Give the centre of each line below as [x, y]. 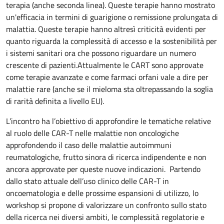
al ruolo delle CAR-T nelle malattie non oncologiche [92, 133]
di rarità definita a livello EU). [57, 101]
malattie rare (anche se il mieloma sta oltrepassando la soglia [109, 89]
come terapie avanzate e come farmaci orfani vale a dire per [107, 77]
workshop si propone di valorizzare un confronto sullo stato [106, 205]
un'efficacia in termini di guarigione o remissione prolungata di [112, 17]
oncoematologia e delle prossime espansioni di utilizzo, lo [102, 193]
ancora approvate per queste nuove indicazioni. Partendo [103, 169]
